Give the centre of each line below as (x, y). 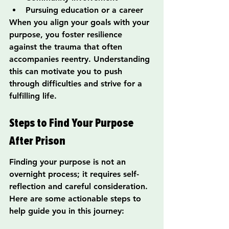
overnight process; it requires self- (74, 174)
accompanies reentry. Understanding (81, 59)
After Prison (37, 141)
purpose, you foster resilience (67, 35)
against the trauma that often (67, 47)
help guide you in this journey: (67, 211)
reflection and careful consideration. (80, 187)
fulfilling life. (33, 96)
